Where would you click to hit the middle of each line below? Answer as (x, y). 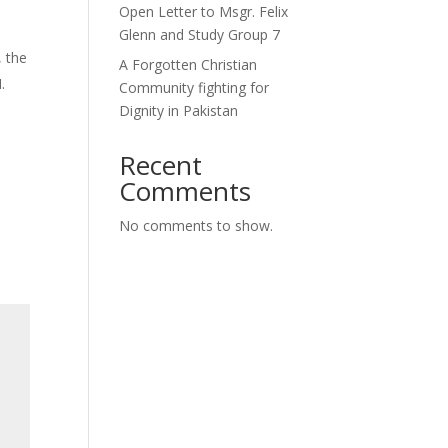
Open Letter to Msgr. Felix (204, 11)
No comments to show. (196, 225)
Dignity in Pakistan (179, 110)
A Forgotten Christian (188, 64)
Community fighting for (194, 87)
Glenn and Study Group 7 (200, 34)
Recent (161, 165)
